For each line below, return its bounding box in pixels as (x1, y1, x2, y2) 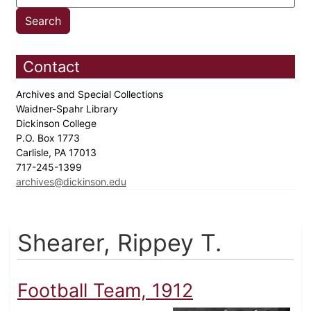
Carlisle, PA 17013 (16, 146, 99, 159)
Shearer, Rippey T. (17, 228, 221, 258)
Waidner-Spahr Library (16, 103, 121, 115)
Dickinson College (16, 117, 99, 130)
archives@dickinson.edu (16, 176, 126, 188)
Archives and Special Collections (16, 88, 166, 101)
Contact (23, 58, 80, 76)
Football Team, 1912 (17, 279, 193, 303)
